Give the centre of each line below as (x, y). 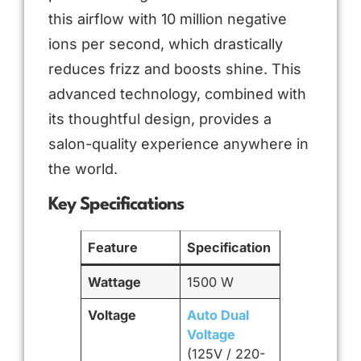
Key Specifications (116, 204)
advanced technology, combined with (177, 94)
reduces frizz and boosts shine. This (175, 69)
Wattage (115, 282)
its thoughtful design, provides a (160, 119)
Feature (113, 247)
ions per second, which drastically (166, 44)
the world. (83, 169)
